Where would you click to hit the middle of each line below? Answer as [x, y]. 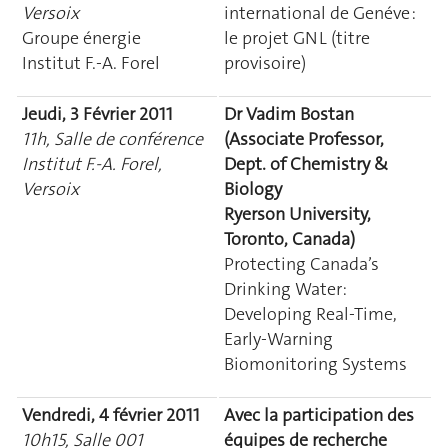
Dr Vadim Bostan [289, 113]
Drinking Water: [285, 288]
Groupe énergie [81, 37]
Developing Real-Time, [310, 313]
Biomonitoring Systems [315, 363]
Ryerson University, [297, 213]
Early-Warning [278, 338]
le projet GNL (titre [297, 37]
